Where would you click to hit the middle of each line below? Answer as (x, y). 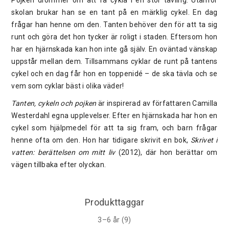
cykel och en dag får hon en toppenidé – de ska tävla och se (114, 73)
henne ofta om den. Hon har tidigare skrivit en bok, (101, 140)
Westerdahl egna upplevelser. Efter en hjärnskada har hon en (114, 115)
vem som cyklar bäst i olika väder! (68, 86)
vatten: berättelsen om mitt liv (63, 152)
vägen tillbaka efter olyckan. (59, 164)
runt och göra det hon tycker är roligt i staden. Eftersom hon (114, 37)
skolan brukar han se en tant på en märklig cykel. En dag (114, 12)
